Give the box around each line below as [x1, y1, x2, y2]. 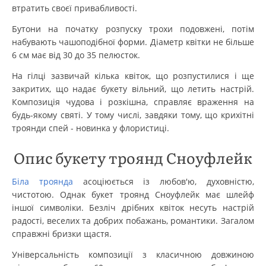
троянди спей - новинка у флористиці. [12, 122, 169, 134]
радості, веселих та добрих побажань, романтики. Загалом [12, 214, 254, 226]
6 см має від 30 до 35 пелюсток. [12, 49, 140, 61]
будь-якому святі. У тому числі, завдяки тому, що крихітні [12, 109, 254, 121]
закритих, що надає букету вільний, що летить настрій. [12, 83, 254, 94]
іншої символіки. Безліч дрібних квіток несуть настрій [12, 201, 254, 213]
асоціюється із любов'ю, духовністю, [72, 175, 255, 187]
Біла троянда [12, 175, 73, 187]
